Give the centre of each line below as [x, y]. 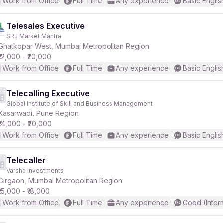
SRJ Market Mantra [34, 36]
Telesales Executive [46, 26]
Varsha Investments [35, 170]
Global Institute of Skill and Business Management [80, 103]
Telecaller [26, 160]
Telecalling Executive [48, 93]
